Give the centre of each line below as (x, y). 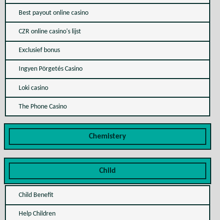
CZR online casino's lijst (50, 32)
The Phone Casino (42, 107)
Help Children (37, 214)
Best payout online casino (53, 13)
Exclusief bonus (39, 51)
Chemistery (107, 137)
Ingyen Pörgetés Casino (50, 69)
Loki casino (33, 88)
